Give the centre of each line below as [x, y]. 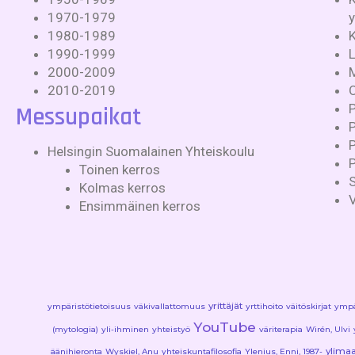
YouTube [225, 326]
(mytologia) [75, 329]
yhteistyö [171, 329]
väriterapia [281, 329]
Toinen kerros [120, 169]
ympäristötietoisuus [89, 306]
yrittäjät [225, 305]
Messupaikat [79, 117]
